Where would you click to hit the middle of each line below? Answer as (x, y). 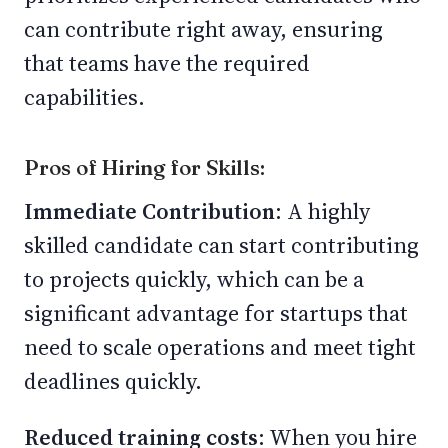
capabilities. (87, 97)
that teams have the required (167, 63)
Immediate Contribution (149, 211)
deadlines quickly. (115, 381)
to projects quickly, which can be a (194, 279)
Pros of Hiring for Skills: (147, 167)
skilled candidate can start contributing (221, 245)
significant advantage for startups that (216, 313)
